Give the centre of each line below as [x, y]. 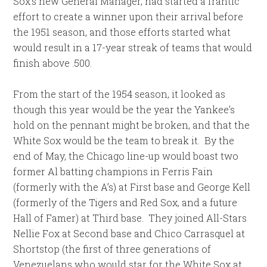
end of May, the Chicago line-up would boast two [126, 156]
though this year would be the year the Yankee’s [124, 109]
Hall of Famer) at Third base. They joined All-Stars [130, 218]
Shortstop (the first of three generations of [112, 249]
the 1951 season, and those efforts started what [122, 32]
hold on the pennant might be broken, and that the [132, 125]
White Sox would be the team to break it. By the [124, 140]
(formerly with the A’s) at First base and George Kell [132, 187]
